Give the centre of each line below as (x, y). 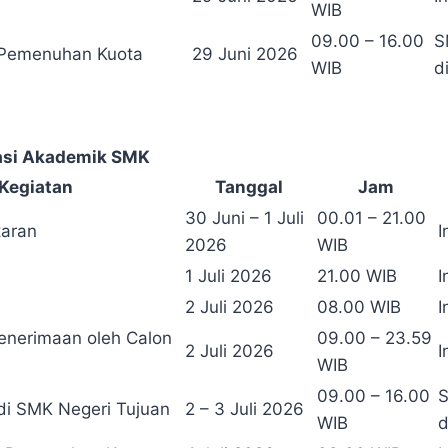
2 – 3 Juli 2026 (244, 409)
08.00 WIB (359, 307)
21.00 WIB (357, 276)
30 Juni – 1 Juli (244, 218)
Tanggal (249, 187)
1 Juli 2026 (228, 276)
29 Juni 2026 (245, 54)
